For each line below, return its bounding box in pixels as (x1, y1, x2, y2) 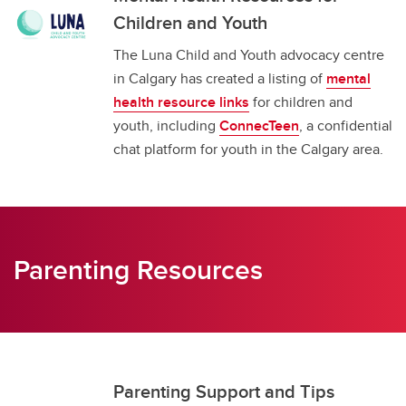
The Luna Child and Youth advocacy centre (113, 43, 384, 65)
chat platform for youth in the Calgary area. (113, 138, 383, 159)
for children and (249, 91, 353, 112)
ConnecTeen (219, 114, 299, 136)
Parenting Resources (14, 249, 263, 289)
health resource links (113, 91, 249, 112)
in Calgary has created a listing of (113, 67, 326, 89)
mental (326, 67, 371, 89)
